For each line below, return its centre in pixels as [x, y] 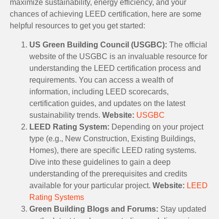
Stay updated [182, 209]
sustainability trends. [66, 115]
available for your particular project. [91, 185]
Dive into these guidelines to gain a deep [100, 162]
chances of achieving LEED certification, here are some [106, 14]
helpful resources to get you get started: [77, 26]
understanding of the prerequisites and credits [108, 174]
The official [187, 44]
